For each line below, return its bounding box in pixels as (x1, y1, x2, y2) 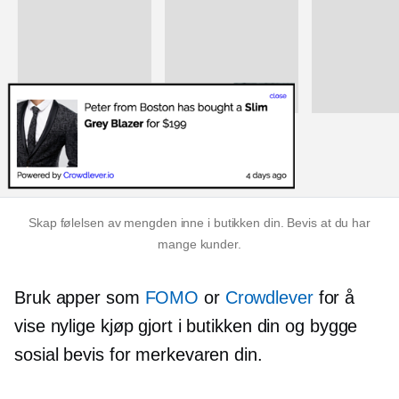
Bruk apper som (14, 287, 145, 307)
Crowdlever (224, 287, 313, 307)
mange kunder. (158, 236, 241, 251)
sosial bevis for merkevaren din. (14, 344, 263, 364)
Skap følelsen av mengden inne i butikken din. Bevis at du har (28, 215, 370, 230)
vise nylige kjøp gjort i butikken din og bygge (14, 315, 358, 336)
